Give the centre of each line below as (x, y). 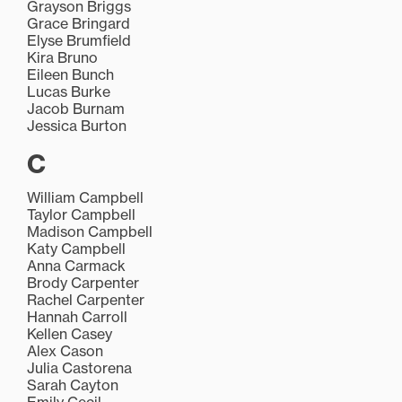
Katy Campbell (76, 249)
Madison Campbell (90, 232)
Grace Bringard (79, 24)
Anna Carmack (76, 266)
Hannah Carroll (77, 317)
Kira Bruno (62, 58)
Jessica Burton (77, 126)
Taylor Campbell (81, 215)
